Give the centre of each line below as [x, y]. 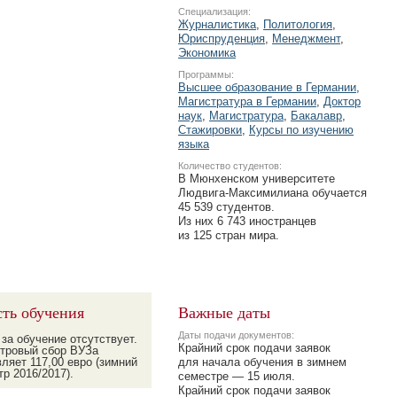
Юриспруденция [222, 39]
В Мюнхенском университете [257, 179]
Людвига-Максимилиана [243, 193]
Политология [298, 24]
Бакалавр [316, 116]
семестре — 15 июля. [237, 376]
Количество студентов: [230, 166]
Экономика [207, 53]
